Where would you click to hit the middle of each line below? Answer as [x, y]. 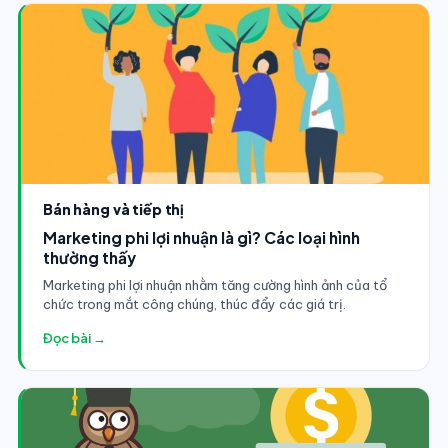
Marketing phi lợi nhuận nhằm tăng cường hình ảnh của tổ [214, 284]
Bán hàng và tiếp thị [113, 208]
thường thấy [89, 257]
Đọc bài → [74, 337]
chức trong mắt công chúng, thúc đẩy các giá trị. [194, 303]
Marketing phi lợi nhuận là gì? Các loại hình [201, 237]
